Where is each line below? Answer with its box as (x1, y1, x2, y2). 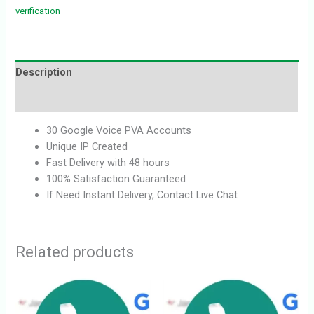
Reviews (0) (15, 92, 72, 105)
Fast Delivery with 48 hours (46, 156, 170, 169)
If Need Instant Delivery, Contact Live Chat (46, 188, 238, 201)
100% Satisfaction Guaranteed (46, 172, 186, 185)
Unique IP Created (46, 139, 128, 153)
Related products (15, 243, 135, 261)
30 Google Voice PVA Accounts (46, 123, 192, 137)
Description (15, 66, 73, 79)
